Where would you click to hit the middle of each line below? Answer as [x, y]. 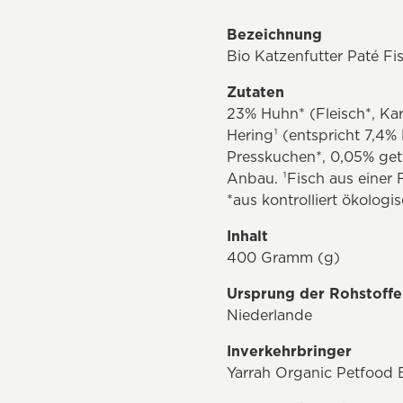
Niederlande [269, 315]
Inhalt [247, 236]
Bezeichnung [274, 34]
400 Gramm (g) [283, 257]
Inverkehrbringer [289, 351]
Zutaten [255, 92]
